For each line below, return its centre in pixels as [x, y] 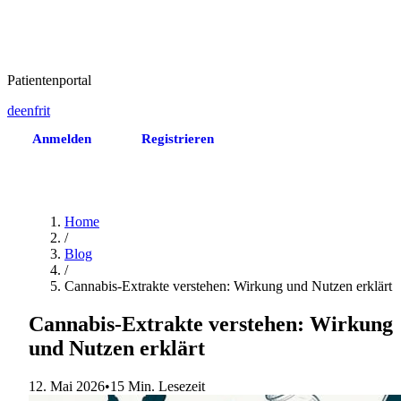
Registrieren [178, 139]
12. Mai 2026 [67, 386]
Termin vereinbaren [91, 179]
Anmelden [62, 139]
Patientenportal [49, 80]
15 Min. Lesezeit [158, 386]
